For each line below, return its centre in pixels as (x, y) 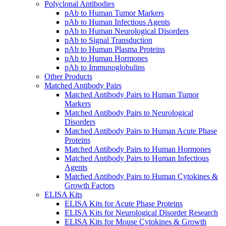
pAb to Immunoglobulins (105, 67)
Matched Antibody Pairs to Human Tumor (132, 94)
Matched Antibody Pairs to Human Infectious (137, 158)
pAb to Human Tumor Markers (114, 13)
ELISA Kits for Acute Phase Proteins (124, 203)
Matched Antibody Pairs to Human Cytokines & (141, 176)
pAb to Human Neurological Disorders (127, 31)
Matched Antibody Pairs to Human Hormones (138, 149)
